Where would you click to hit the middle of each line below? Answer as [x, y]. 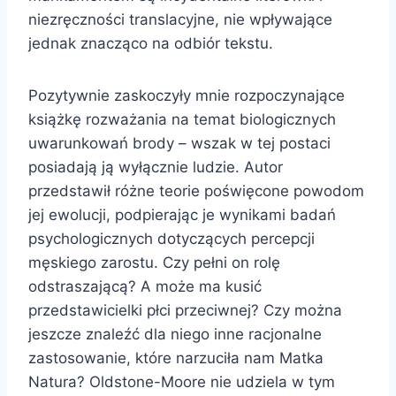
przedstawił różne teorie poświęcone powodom [196, 190]
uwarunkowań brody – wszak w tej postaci [179, 143]
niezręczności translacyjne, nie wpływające [180, 19]
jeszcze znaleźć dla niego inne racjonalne [175, 334]
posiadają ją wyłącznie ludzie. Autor [156, 167]
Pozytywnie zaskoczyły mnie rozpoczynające [187, 95]
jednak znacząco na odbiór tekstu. [151, 43]
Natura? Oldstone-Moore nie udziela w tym [182, 381]
